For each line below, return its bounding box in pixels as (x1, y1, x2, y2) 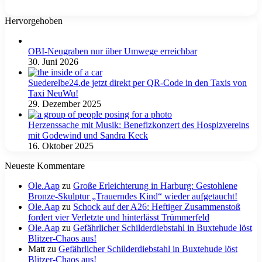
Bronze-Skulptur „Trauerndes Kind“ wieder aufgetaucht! (28, 191, 237, 202)
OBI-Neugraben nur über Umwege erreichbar (28, 46, 197, 57)
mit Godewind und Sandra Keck (28, 130, 148, 141)
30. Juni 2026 (28, 57, 78, 67)
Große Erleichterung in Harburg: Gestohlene (73, 181, 237, 191)
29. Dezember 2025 (28, 99, 101, 109)
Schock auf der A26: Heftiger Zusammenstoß (73, 202, 240, 212)
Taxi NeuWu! (28, 88, 78, 99)
